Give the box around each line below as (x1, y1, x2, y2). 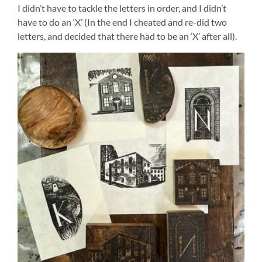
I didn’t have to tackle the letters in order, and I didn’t (18, 2, 226, 13)
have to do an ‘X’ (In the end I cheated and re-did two (18, 16, 227, 27)
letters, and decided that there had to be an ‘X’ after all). (18, 30, 237, 42)
